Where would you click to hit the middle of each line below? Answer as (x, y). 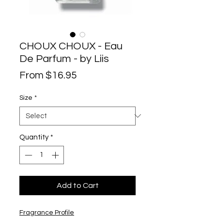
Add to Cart (77, 186)
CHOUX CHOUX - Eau (71, 46)
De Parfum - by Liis (64, 59)
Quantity (34, 137)
